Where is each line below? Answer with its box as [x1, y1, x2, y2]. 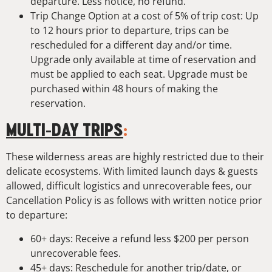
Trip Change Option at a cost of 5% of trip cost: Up [30, 9, 259, 23]
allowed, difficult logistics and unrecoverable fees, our [6, 179, 252, 193]
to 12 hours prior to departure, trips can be [30, 24, 229, 38]
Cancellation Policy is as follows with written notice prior [6, 194, 262, 208]
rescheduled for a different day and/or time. [30, 38, 232, 52]
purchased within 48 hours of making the [30, 82, 218, 96]
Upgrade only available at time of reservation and [30, 53, 256, 67]
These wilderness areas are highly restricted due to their [6, 150, 264, 164]
